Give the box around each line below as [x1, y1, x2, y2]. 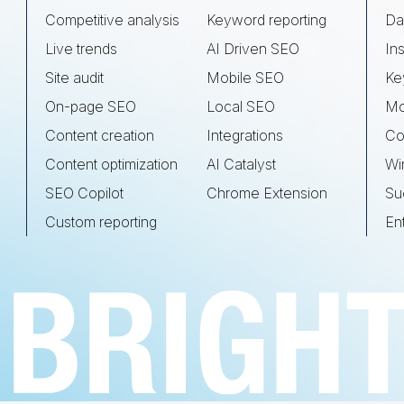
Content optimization [45, 155, 178, 173]
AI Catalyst [207, 155, 276, 173]
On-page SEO [45, 97, 136, 115]
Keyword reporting [207, 11, 326, 29]
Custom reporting [45, 213, 157, 231]
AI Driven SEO [207, 40, 299, 58]
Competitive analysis [45, 11, 179, 29]
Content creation [45, 126, 154, 144]
